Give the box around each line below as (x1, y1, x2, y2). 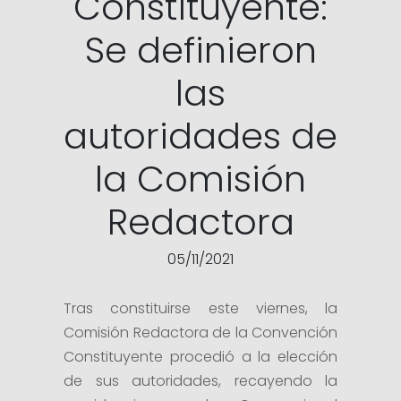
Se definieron (84, 25, 317, 75)
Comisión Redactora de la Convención (64, 322, 337, 343)
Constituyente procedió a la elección (64, 346, 337, 367)
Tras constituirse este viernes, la (64, 298, 337, 319)
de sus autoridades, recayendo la (64, 371, 337, 391)
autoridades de (64, 111, 337, 161)
